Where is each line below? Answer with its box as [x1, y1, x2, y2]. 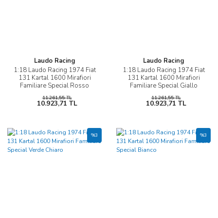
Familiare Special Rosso [20, 81, 89, 91]
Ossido [44, 89, 65, 98]
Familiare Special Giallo [129, 81, 198, 91]
